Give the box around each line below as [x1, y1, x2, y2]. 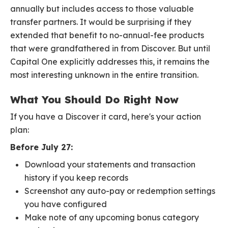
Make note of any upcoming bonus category [24, 212, 199, 223]
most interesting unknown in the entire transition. [10, 70, 198, 80]
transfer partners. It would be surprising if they [10, 17, 191, 27]
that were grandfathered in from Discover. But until [10, 43, 210, 54]
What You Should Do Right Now [10, 93, 179, 106]
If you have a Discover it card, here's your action [10, 111, 201, 122]
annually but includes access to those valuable [10, 4, 194, 14]
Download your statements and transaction [24, 159, 195, 170]
